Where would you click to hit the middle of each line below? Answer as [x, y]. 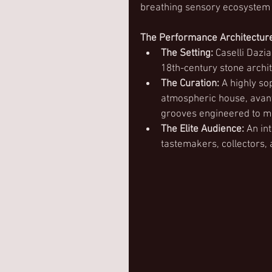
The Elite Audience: [202, 129]
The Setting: [187, 53]
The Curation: [190, 84]
